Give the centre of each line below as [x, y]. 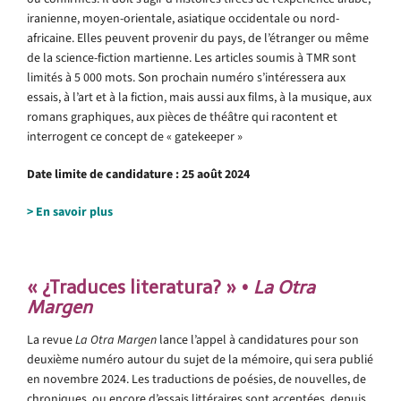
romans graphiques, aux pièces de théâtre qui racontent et [182, 116]
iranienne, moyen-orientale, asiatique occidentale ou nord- [183, 18]
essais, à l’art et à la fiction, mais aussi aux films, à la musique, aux [199, 97]
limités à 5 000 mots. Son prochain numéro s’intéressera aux [186, 77]
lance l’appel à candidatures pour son [258, 339]
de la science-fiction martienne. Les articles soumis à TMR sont [192, 57]
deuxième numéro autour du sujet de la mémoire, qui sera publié [200, 359]
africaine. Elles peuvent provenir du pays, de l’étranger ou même [198, 38]
